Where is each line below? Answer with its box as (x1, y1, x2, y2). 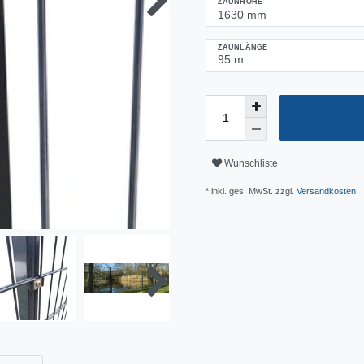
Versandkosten (297, 186, 356, 197)
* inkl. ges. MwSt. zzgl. (206, 186, 297, 197)
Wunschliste (224, 157, 278, 169)
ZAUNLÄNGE (218, 42, 267, 51)
